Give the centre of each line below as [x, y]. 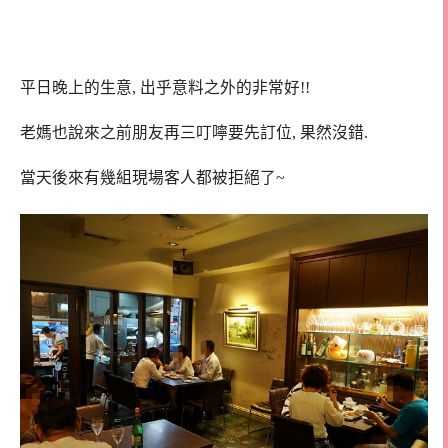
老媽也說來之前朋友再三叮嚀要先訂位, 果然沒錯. [194, 132]
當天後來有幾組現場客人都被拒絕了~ [154, 177]
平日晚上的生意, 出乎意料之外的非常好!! [165, 88]
